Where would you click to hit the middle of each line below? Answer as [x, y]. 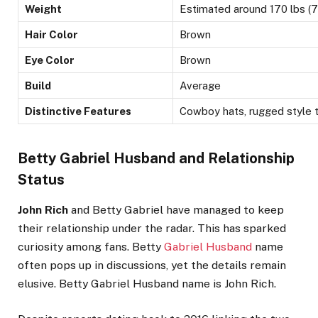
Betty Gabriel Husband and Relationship [156, 158]
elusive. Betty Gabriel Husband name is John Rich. [147, 283]
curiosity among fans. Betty [91, 246]
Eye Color [50, 60]
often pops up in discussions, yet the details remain [152, 265]
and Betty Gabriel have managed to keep [176, 209]
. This [206, 228]
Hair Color [51, 35]
